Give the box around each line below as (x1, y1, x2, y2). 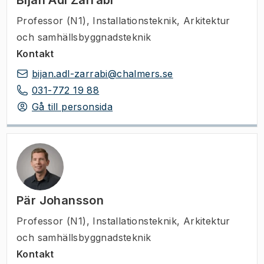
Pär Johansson (16, 193, 104, 207)
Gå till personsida (32, 101, 113, 113)
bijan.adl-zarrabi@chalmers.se (32, 68, 173, 80)
